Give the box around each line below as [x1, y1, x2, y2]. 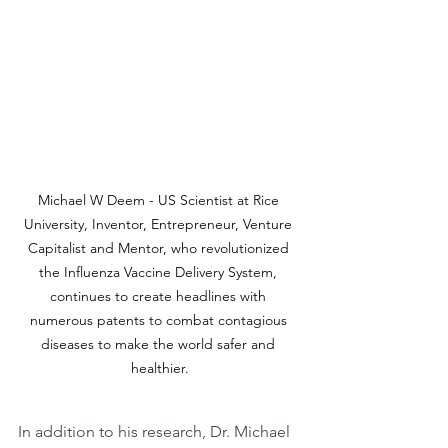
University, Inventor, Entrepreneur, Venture [24, 215, 296, 234]
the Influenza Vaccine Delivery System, [39, 263, 281, 282]
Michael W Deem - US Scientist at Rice [37, 191, 283, 210]
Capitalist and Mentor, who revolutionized [27, 239, 293, 258]
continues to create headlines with [50, 287, 270, 306]
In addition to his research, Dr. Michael [18, 422, 294, 442]
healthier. [131, 359, 189, 378]
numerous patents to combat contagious [29, 311, 291, 330]
